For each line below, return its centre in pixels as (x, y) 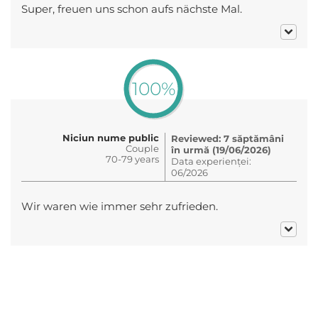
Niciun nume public (111, 137)
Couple (142, 148)
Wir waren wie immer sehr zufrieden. (120, 206)
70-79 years (132, 159)
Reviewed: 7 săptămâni (227, 138)
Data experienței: (211, 161)
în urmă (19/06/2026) (221, 149)
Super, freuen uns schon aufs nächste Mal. (132, 9)
